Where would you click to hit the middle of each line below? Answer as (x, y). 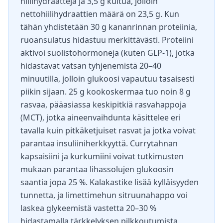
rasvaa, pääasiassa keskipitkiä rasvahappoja (103, 105)
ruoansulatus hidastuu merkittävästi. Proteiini (107, 40)
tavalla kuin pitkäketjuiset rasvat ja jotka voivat (108, 130)
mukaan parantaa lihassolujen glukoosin (97, 169)
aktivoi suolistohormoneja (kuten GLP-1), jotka (108, 53)
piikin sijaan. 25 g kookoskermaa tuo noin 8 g (106, 92)
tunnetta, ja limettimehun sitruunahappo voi (104, 195)
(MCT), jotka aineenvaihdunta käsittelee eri (101, 117)
